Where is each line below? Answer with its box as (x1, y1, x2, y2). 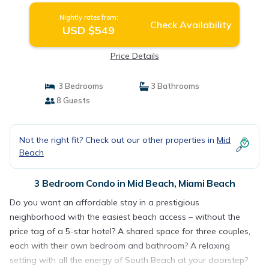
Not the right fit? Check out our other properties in (19, 134, 217, 145)
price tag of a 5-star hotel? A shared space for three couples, (10, 226, 250, 237)
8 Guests (54, 95, 90, 105)
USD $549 (62, 23, 115, 37)
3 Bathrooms (149, 81, 199, 91)
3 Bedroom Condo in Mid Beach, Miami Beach (34, 177, 235, 189)
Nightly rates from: (59, 13, 118, 22)
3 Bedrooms (54, 81, 103, 91)
